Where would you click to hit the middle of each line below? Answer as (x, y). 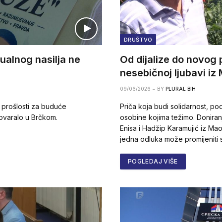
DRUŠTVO (138, 39)
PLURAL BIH (181, 88)
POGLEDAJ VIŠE (153, 161)
